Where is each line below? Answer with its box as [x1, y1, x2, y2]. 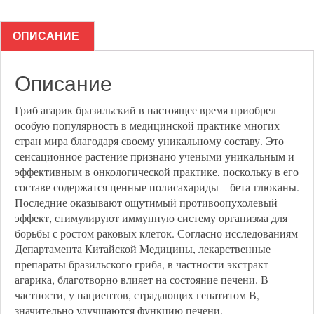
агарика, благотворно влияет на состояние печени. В [15, 272, 268, 287]
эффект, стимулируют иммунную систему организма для [15, 210, 287, 225]
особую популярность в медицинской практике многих [15, 118, 280, 132]
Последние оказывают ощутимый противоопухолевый [15, 195, 278, 210]
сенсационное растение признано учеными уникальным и [15, 149, 294, 163]
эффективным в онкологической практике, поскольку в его [15, 164, 299, 179]
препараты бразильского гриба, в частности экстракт [15, 257, 268, 271]
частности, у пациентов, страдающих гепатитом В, [15, 287, 259, 302]
